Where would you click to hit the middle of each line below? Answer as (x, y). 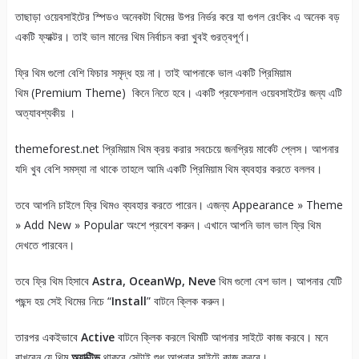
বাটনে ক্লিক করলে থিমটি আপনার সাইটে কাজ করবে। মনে (221, 337)
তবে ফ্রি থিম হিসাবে (53, 281)
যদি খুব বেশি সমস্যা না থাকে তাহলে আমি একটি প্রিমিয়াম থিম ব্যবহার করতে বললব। (168, 169)
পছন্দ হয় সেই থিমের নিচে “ (63, 301)
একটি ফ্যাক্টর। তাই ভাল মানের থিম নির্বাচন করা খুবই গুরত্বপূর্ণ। (132, 37)
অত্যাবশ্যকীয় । (45, 113)
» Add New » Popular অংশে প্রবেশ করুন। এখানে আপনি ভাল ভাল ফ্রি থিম (167, 225)
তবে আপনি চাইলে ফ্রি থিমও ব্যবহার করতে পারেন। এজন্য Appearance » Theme (179, 205)
